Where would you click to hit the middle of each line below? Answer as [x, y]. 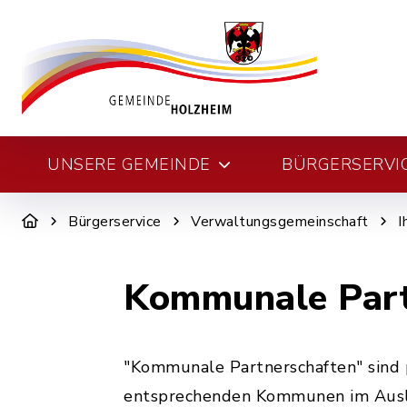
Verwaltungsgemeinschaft [280, 222]
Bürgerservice [115, 222]
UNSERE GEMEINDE [129, 164]
